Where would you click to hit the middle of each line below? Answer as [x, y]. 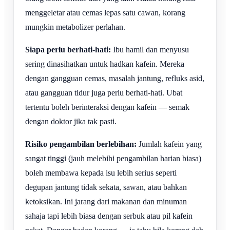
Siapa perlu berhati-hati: [68, 50]
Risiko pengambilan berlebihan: [81, 144]
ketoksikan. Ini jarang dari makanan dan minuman [106, 202]
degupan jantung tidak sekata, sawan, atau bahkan [106, 187]
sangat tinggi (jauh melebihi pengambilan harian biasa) [113, 159]
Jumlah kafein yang [169, 144]
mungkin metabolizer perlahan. [75, 27]
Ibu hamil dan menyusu [150, 50]
